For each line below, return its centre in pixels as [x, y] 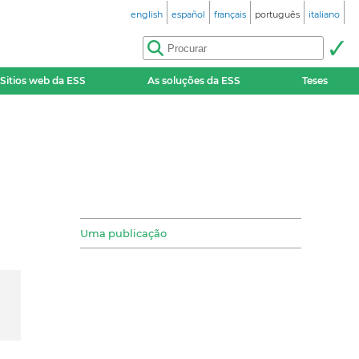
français [230, 14]
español [188, 14]
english [147, 14]
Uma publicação [123, 234]
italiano [324, 14]
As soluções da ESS [194, 81]
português [277, 14]
